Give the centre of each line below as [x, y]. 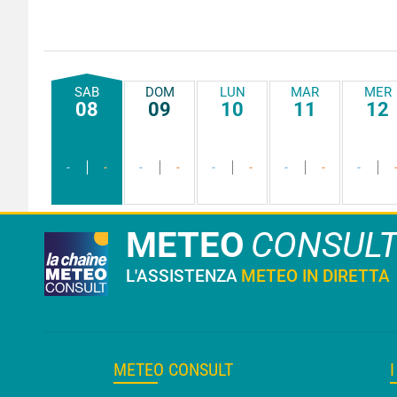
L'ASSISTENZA [182, 276]
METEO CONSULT [173, 370]
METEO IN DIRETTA [315, 276]
